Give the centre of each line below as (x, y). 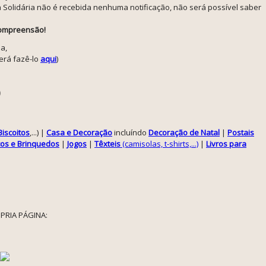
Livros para (226, 144)
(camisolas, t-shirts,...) (159, 144)
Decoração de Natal (184, 132)
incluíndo (130, 132)
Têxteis (107, 144)
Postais (241, 132)
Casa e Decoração (79, 132)
